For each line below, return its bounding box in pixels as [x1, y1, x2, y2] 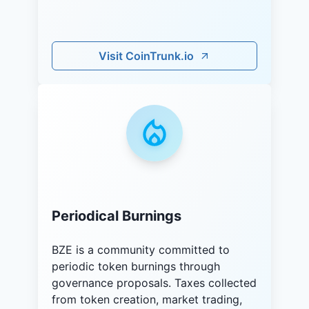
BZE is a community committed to [52, 242, 230, 257]
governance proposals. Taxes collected [52, 275, 257, 290]
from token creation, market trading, [52, 292, 242, 306]
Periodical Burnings [52, 208, 181, 224]
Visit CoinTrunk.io [99, 48, 194, 63]
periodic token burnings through [52, 259, 220, 273]
